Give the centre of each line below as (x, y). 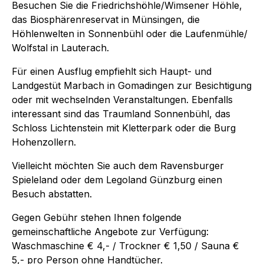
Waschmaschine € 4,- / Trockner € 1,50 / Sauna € (126, 245)
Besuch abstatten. (52, 194)
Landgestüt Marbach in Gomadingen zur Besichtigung (132, 85)
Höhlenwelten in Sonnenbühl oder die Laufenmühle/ (130, 33)
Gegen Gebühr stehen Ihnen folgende (97, 217)
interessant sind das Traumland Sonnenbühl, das (121, 113)
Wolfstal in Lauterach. (60, 47)
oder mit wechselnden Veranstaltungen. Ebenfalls (122, 99)
